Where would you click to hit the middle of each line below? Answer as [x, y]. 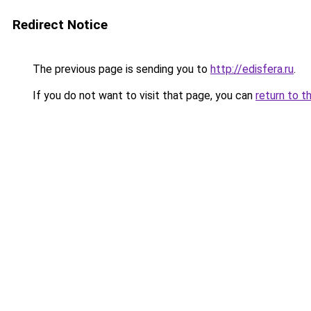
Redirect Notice [60, 25]
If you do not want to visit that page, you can [143, 95]
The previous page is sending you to [120, 69]
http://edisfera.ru [252, 69]
